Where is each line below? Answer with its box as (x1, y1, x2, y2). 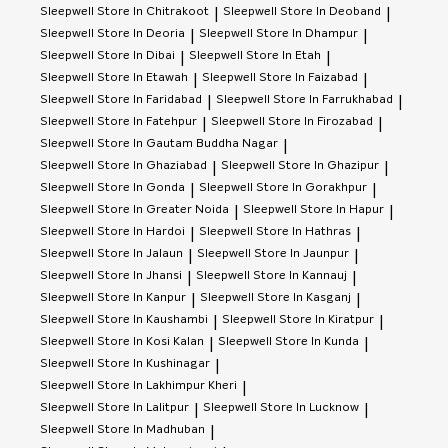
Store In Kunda (275, 336, 359, 349)
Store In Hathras (256, 226, 351, 239)
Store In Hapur (300, 204, 384, 217)
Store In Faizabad (259, 72, 358, 85)
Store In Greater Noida (97, 204, 229, 217)
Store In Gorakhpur (256, 182, 367, 195)
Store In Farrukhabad (273, 94, 393, 107)
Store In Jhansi (97, 270, 182, 283)
